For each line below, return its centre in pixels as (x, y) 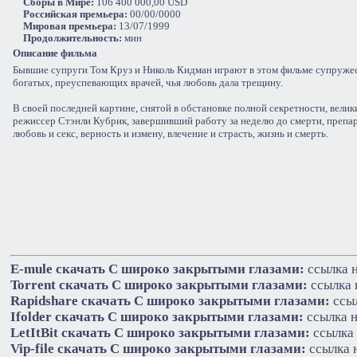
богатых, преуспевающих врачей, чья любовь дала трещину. (148, 82)
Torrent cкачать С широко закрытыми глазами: (159, 284)
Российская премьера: (75, 14)
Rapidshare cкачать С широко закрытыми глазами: (170, 300)
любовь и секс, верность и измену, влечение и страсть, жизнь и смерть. (171, 133)
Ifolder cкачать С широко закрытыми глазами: (157, 316)
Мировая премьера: (70, 26)
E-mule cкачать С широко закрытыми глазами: (157, 269)
